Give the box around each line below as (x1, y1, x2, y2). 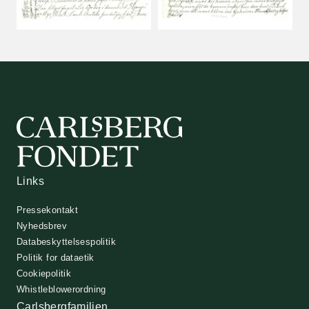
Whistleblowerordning (17, 284, 106, 295)
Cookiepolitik (17, 268, 72, 279)
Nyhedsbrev (17, 221, 67, 232)
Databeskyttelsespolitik (17, 237, 116, 248)
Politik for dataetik (17, 252, 94, 263)
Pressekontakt (17, 205, 79, 216)
